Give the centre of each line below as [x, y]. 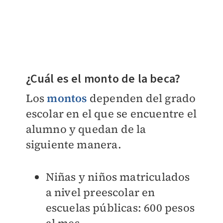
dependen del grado [141, 98]
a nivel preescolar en [100, 192]
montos [67, 98]
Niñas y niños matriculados [118, 176]
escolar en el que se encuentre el [111, 113]
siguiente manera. [73, 144]
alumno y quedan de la [86, 129]
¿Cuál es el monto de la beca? [103, 79]
